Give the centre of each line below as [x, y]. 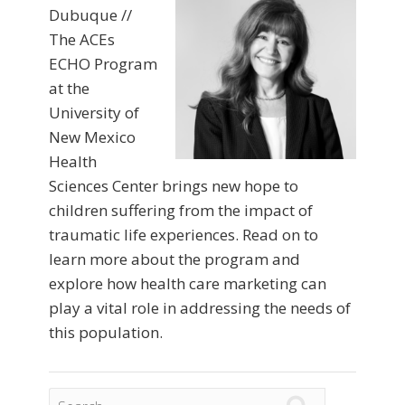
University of [94, 113]
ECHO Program [103, 64]
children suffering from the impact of [181, 211]
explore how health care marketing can [188, 284]
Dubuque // [90, 15]
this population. [106, 333]
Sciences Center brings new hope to [174, 186]
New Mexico [92, 137]
